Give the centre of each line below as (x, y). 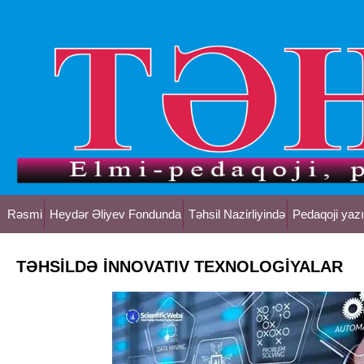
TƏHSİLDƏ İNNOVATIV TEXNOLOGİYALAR (180, 266)
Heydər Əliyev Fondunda (115, 214)
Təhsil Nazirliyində (237, 214)
